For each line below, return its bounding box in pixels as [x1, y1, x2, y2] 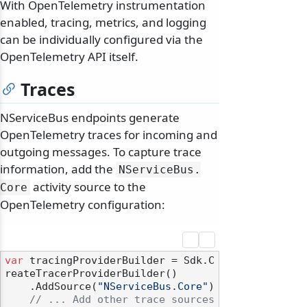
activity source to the [30, 179, 146, 195]
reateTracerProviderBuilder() [5, 268, 177, 280]
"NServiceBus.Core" [97, 281, 208, 293]
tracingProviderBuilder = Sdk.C [23, 255, 214, 267]
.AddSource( [29, 281, 97, 293]
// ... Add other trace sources [29, 294, 214, 306]
